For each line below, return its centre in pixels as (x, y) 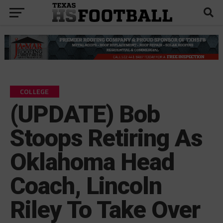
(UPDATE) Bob (85, 114)
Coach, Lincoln (86, 186)
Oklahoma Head (92, 162)
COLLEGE (34, 91)
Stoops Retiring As (106, 138)
